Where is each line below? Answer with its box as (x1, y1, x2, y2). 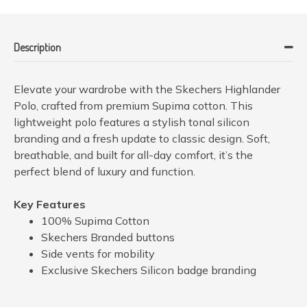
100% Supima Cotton (41, 213, 149, 228)
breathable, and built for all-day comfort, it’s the (14, 147, 253, 162)
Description (14, 40, 61, 54)
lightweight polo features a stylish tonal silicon (14, 114, 249, 129)
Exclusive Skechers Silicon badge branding (41, 262, 256, 277)
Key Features (14, 197, 86, 211)
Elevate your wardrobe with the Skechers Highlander (14, 82, 280, 96)
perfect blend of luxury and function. (14, 164, 195, 178)
